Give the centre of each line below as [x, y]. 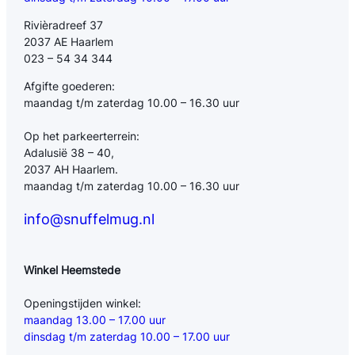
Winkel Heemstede [73, 269]
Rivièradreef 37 [64, 25]
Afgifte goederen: [70, 86]
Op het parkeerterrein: [82, 136]
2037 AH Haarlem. [71, 169]
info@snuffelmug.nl [90, 219]
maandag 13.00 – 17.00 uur [95, 320]
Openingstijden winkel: [83, 303]
